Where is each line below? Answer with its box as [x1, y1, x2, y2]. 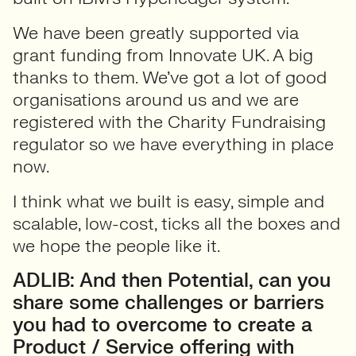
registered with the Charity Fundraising [13, 110, 326, 133]
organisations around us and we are [13, 88, 299, 111]
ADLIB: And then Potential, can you [13, 269, 331, 293]
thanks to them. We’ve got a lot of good [13, 66, 327, 89]
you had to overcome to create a [13, 313, 312, 338]
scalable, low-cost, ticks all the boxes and [13, 212, 340, 235]
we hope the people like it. [13, 234, 220, 257]
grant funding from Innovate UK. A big [13, 44, 313, 67]
